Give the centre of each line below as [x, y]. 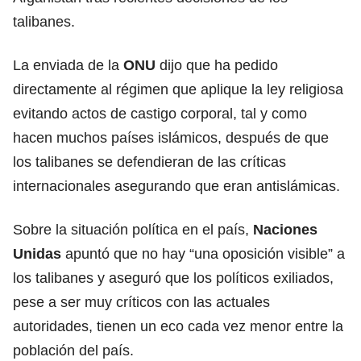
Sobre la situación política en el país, [133, 229]
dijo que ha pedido [219, 65]
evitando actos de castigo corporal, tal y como [160, 113]
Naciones [285, 229]
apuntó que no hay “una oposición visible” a [203, 253]
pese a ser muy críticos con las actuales [141, 302]
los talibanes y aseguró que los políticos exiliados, [173, 278]
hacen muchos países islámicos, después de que [171, 137]
